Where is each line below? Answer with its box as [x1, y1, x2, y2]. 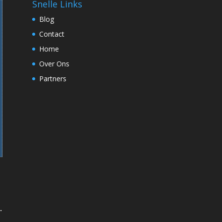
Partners [39, 73, 66, 83]
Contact [39, 29, 64, 39]
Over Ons [39, 58, 69, 68]
